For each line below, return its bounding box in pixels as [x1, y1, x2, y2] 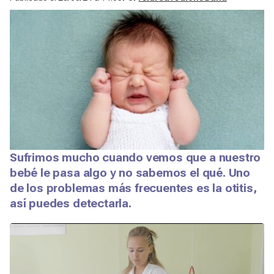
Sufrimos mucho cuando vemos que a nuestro [10, 150, 261, 165]
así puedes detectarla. [10, 196, 131, 210]
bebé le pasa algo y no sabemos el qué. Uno [10, 165, 251, 180]
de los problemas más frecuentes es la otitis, [10, 180, 257, 195]
